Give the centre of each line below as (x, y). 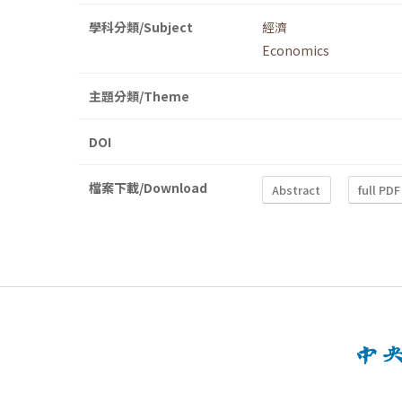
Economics (296, 51)
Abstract (297, 189)
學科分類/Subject (141, 27)
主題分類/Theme (139, 96)
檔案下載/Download (148, 188)
